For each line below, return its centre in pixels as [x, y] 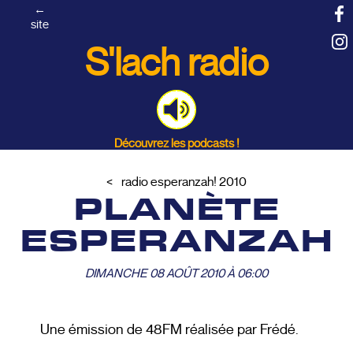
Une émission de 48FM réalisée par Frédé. [169, 329]
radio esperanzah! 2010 [184, 182]
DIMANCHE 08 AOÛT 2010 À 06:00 [176, 273]
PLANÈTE [176, 212]
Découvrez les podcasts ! [176, 143]
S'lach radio [176, 63]
